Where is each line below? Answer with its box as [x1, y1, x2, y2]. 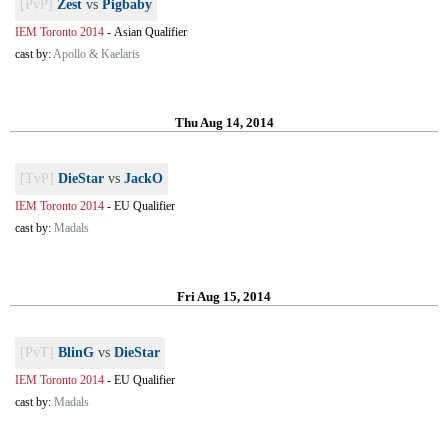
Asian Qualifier [114, 25, 187, 39]
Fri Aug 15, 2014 [177, 289, 271, 304]
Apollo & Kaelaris [53, 47, 140, 61]
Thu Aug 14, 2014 [174, 115, 274, 130]
